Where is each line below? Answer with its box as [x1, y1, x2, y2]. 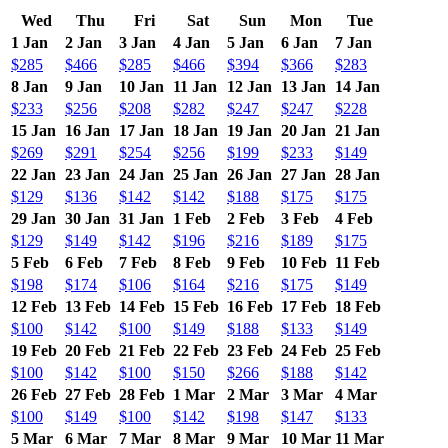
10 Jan [119, 77, 164, 95]
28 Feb [119, 385, 165, 403]
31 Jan [119, 209, 164, 227]
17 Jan [119, 121, 164, 139]
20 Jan [281, 121, 326, 139]
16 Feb [227, 297, 273, 315]
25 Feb [335, 341, 381, 359]
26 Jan [227, 165, 272, 183]
